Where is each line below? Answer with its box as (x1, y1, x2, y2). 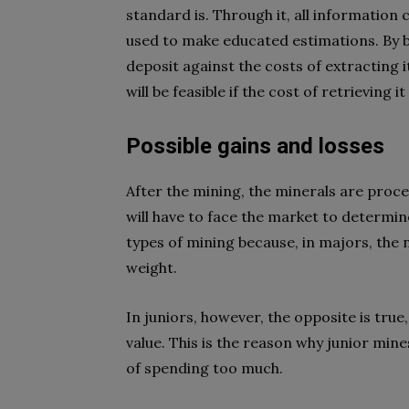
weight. (126, 258, 177, 277)
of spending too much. (126, 359, 283, 377)
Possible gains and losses (126, 133, 384, 159)
